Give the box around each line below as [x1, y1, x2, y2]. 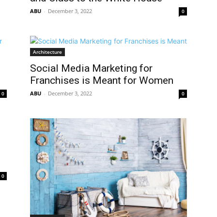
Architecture [33, 48, 62, 55]
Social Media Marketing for [30, 62, 153, 74]
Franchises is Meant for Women [30, 74, 173, 86]
